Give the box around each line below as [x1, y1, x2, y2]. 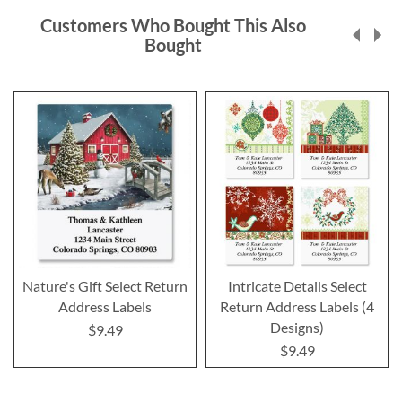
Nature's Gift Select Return [22, 276, 188, 294]
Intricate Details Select [227, 276, 367, 294]
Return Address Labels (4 [220, 297, 374, 315]
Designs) [270, 318, 324, 336]
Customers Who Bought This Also [39, 13, 306, 36]
